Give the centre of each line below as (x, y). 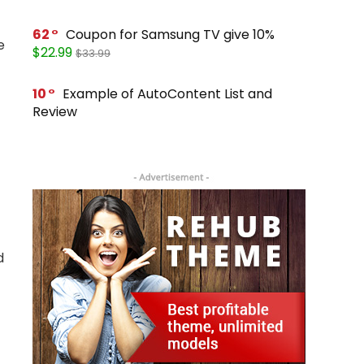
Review (55, 111)
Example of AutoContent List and (167, 93)
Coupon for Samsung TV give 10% (170, 34)
